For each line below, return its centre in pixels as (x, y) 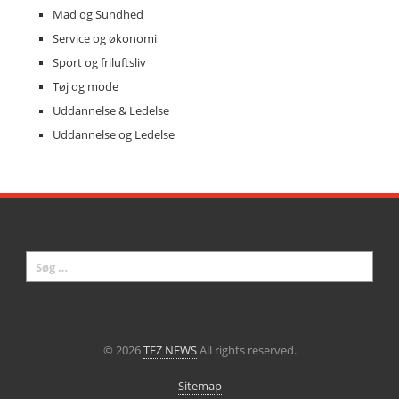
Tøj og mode (85, 87)
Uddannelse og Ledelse (114, 135)
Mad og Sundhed (98, 15)
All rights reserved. (246, 350)
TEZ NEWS (170, 350)
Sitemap (199, 386)
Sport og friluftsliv (99, 63)
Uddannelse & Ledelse (111, 111)
